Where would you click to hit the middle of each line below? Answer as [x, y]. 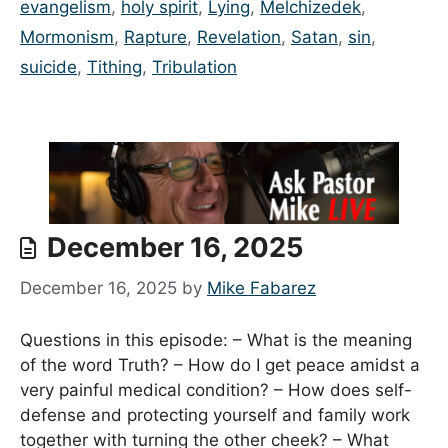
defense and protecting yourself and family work [215, 415]
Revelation [239, 36]
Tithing [114, 66]
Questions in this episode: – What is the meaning [216, 340]
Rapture [155, 36]
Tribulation [194, 66]
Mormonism [67, 36]
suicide [48, 66]
